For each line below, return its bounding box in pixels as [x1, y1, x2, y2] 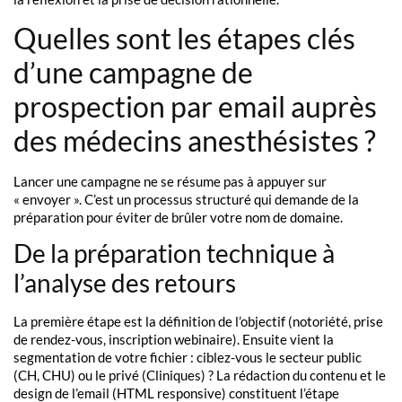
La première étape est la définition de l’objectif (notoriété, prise [13, 313, 383, 330]
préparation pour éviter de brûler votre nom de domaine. [13, 208, 343, 225]
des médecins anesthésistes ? [13, 122, 376, 158]
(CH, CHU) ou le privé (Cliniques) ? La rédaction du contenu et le [13, 367, 386, 384]
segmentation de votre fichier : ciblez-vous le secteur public [13, 349, 362, 366]
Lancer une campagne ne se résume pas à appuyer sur [13, 172, 327, 189]
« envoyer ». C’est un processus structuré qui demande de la [13, 190, 359, 207]
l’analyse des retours [13, 267, 236, 299]
